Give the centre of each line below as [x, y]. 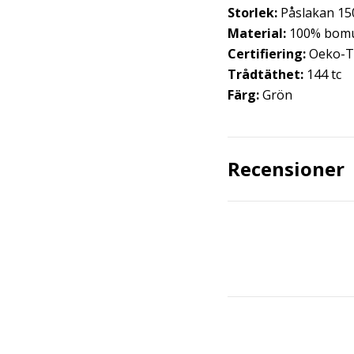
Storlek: [252, 13]
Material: [257, 33]
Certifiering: [267, 54]
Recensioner [286, 169]
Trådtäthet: [267, 74]
